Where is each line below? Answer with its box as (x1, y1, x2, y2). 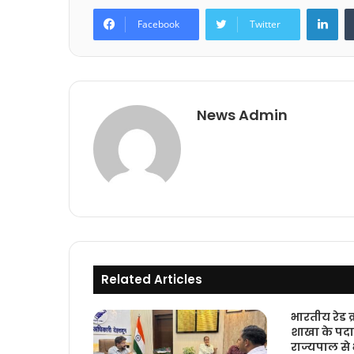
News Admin (197, 105, 288, 126)
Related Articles (101, 271, 202, 288)
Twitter (250, 17, 281, 32)
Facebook (137, 17, 179, 32)
